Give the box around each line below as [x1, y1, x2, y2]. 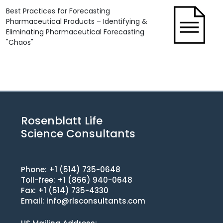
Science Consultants [21, 126, 135, 141]
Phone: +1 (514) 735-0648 [21, 164, 120, 175]
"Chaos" [6, 37, 33, 47]
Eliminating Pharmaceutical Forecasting [6, 27, 144, 37]
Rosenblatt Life [21, 113, 103, 128]
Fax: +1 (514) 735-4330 [21, 185, 109, 196]
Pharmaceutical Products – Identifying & [6, 16, 147, 26]
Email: [21, 196, 46, 206]
